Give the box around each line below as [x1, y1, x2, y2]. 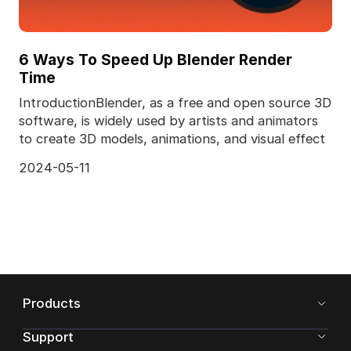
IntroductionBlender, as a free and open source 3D [18, 95, 331, 111]
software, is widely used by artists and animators [18, 113, 318, 129]
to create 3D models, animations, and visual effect [18, 131, 325, 147]
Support [22, 328, 74, 345]
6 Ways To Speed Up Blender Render [18, 49, 292, 69]
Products [22, 295, 81, 312]
